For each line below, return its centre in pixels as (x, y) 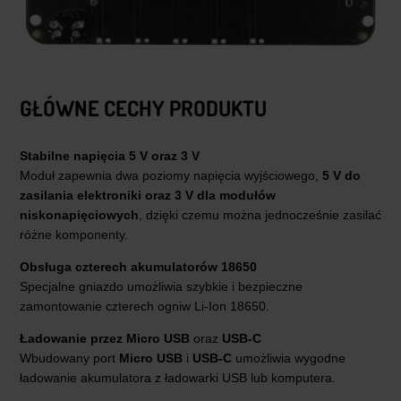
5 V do (341, 175)
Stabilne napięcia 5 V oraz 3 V (110, 155)
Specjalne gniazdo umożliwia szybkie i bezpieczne (161, 286)
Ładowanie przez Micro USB (105, 338)
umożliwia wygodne (289, 358)
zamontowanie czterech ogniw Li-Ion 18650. (145, 306)
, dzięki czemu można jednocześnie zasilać (260, 214)
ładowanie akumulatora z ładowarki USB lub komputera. (178, 377)
